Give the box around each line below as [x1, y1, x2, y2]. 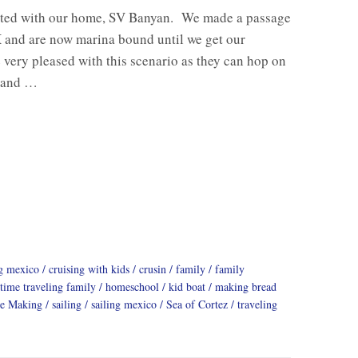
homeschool [105, 278, 159, 294]
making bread [215, 278, 276, 294]
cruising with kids [49, 261, 129, 276]
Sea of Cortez [166, 296, 228, 312]
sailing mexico [91, 296, 157, 312]
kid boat [169, 278, 205, 294]
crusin [139, 261, 166, 276]
